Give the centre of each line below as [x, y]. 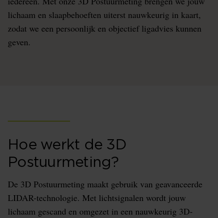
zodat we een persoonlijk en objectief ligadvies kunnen [105, 28]
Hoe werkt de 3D [67, 145]
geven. [19, 42]
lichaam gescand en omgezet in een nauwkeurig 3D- [100, 211]
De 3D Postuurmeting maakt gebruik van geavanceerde [105, 184]
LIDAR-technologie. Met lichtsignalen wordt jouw [97, 198]
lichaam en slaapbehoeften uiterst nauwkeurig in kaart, [104, 15]
